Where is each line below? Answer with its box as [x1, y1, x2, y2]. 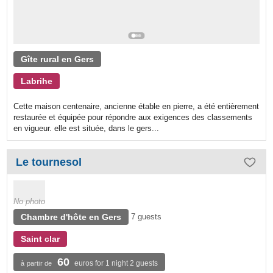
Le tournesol [16, 156, 82, 169]
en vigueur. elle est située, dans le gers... [13, 124, 160, 133]
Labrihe [21, 76, 53, 87]
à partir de [21, 260, 52, 268]
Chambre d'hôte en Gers [21, 212, 122, 222]
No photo [13, 197, 46, 207]
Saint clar [21, 234, 60, 244]
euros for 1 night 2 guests [74, 259, 158, 268]
